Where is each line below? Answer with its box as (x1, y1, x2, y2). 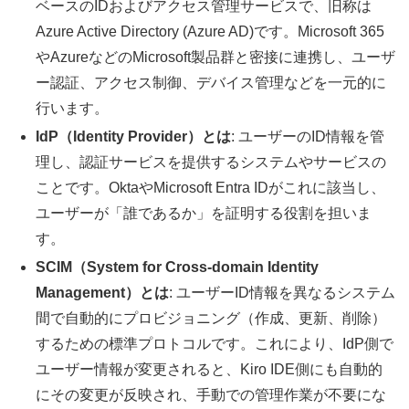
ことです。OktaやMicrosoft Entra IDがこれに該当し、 (36, 180, 386, 196)
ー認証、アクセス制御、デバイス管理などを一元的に (36, 74, 387, 90)
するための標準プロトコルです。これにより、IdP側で (36, 336, 394, 352)
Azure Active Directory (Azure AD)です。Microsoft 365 (36, 23, 385, 39)
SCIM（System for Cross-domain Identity (36, 259, 320, 276)
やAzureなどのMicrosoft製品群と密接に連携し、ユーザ (36, 48, 396, 65)
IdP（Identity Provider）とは (36, 129, 232, 145)
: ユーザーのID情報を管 (231, 129, 385, 145)
